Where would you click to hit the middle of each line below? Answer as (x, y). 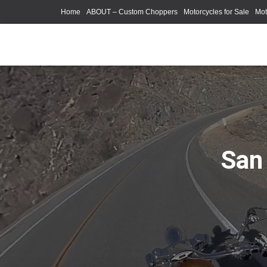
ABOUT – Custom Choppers (132, 12)
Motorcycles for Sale (216, 12)
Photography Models (97, 36)
